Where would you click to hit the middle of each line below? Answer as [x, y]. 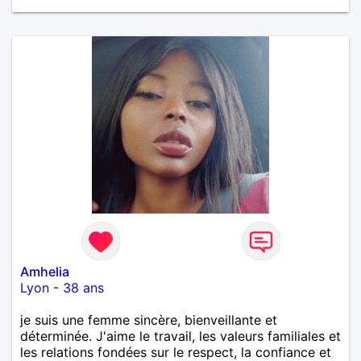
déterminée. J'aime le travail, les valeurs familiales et [180, 336]
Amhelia [45, 271]
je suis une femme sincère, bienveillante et [149, 320]
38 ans [83, 287]
